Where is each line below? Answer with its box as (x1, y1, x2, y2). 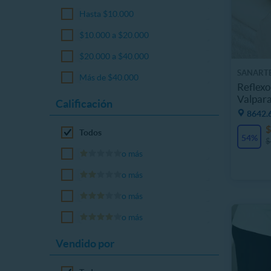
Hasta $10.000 (79, 9, 134, 19)
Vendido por (56, 237, 114, 250)
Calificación (56, 97, 113, 110)
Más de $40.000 (79, 73, 139, 82)
